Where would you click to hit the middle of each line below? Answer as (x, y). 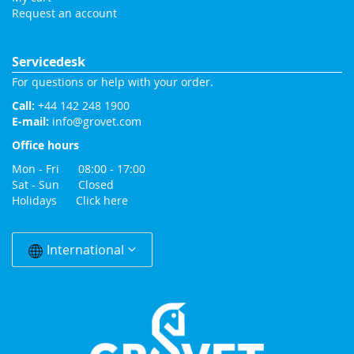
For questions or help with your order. (113, 82)
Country (32, 247)
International (85, 250)
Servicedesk (49, 62)
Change (31, 231)
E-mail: (32, 121)
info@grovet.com (97, 121)
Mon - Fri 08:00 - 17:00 (79, 169)
